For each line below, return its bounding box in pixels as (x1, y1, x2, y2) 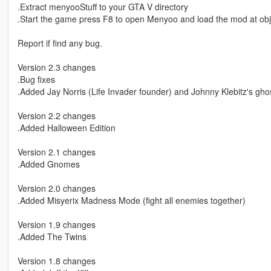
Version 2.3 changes (17, 61, 96, 74)
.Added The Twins (17, 230, 87, 243)
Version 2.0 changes (17, 182, 96, 195)
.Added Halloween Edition (17, 122, 116, 134)
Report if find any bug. (17, 37, 102, 50)
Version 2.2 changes (17, 109, 96, 122)
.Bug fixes (17, 73, 55, 86)
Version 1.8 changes (17, 255, 96, 267)
